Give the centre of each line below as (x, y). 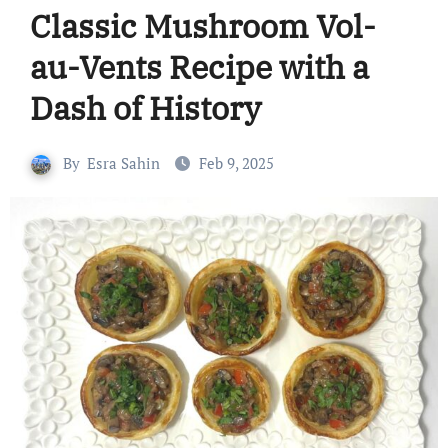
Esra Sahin (123, 162)
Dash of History (145, 107)
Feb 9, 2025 (236, 162)
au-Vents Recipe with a (199, 66)
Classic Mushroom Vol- (202, 25)
